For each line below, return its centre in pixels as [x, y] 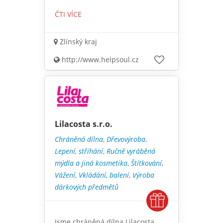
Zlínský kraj [77, 41]
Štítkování [146, 163]
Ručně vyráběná [131, 151]
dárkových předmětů [87, 187]
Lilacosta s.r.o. [84, 124]
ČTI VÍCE [68, 14]
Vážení [65, 175]
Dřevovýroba [126, 139]
